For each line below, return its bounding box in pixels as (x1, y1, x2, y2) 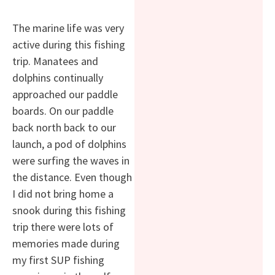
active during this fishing (12, 37, 125, 52)
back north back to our (12, 120, 116, 134)
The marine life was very (12, 20, 124, 35)
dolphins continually (12, 70, 103, 85)
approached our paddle (12, 87, 118, 101)
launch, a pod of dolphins (12, 136, 126, 151)
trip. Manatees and (12, 53, 98, 68)
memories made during (12, 236, 120, 250)
